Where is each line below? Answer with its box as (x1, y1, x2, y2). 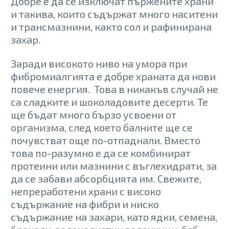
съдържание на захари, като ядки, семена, (11, 210, 217, 223)
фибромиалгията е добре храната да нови (11, 70, 216, 82)
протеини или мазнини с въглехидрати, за (11, 159, 217, 172)
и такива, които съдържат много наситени (11, 7, 218, 20)
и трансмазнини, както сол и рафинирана (11, 20, 212, 33)
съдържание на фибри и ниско (11, 197, 159, 210)
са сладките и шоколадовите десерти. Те (11, 95, 208, 108)
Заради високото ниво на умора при (11, 57, 187, 70)
